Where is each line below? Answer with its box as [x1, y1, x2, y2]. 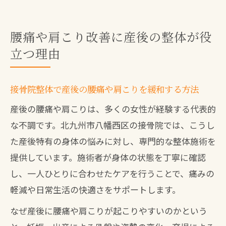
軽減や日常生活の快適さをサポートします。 [10, 183, 181, 196]
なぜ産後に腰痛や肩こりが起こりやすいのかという [10, 204, 207, 217]
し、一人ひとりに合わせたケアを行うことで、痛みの [10, 167, 214, 180]
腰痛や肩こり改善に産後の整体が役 [10, 28, 212, 45]
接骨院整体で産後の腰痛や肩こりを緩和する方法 [10, 83, 199, 95]
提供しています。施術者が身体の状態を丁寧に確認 [10, 151, 206, 163]
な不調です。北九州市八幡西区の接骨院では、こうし [10, 119, 215, 131]
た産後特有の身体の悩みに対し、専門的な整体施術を [10, 135, 216, 147]
